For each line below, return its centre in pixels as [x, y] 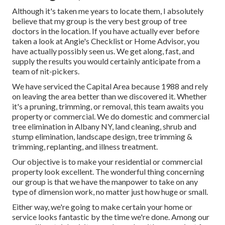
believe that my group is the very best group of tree [99, 21]
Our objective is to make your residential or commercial [107, 162]
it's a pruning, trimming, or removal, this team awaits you [108, 106]
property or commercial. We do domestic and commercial [111, 117]
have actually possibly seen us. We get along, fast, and [103, 51]
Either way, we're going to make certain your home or [102, 207]
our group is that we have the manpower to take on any [105, 182]
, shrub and [178, 127]
